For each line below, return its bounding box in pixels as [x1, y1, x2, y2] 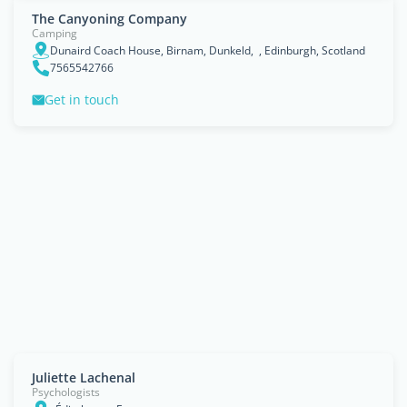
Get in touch [45, 91, 119, 108]
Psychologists [32, 384, 100, 400]
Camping [32, 25, 77, 41]
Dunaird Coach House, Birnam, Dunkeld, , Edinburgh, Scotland [50, 42, 365, 58]
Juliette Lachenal [32, 369, 135, 386]
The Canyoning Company [32, 10, 187, 27]
